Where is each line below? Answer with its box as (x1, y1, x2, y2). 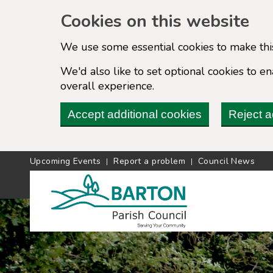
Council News (198, 155, 255, 167)
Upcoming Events (30, 155, 101, 167)
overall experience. (60, 78, 154, 93)
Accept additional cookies (68, 107, 202, 121)
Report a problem (113, 155, 186, 167)
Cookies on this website (60, 10, 249, 33)
